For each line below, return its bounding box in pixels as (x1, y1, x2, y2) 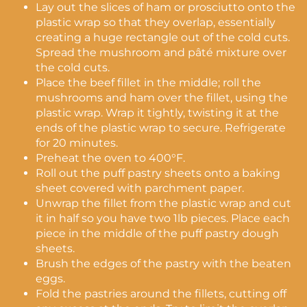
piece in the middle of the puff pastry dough (36, 227, 279, 240)
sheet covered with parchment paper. (36, 182, 244, 195)
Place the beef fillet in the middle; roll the (36, 76, 261, 89)
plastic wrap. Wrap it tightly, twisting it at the (36, 106, 279, 119)
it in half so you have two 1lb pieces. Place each (36, 212, 290, 225)
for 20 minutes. (36, 136, 118, 149)
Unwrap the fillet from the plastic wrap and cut (36, 197, 291, 210)
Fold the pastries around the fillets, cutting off (36, 287, 286, 300)
